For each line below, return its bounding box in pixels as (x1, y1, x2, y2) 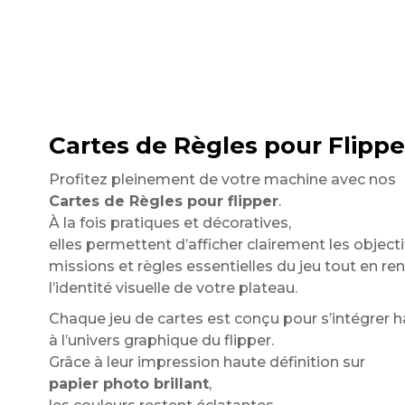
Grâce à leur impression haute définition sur (48, 353, 365, 371)
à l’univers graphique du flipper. (48, 332, 274, 349)
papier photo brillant (48, 375, 209, 392)
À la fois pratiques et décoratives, (48, 214, 291, 231)
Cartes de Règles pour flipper (48, 193, 278, 210)
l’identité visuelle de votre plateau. (48, 279, 297, 297)
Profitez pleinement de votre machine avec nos (48, 171, 396, 188)
